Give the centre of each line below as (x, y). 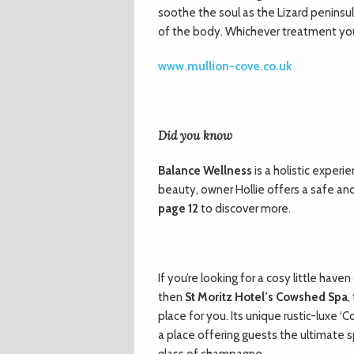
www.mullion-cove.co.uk (225, 66)
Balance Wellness (205, 171)
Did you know (195, 136)
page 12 (178, 209)
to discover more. (245, 209)
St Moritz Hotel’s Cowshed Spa (266, 297)
